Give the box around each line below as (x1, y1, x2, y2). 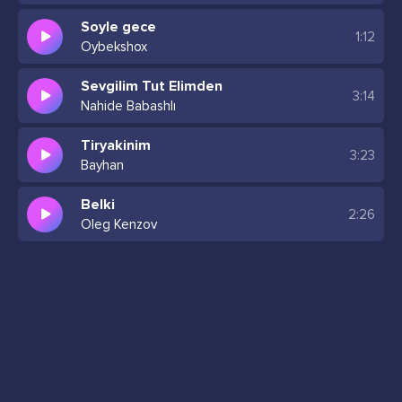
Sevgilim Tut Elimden (81, 77, 223, 95)
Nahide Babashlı (81, 98, 176, 114)
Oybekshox (81, 39, 147, 55)
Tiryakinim (81, 136, 151, 154)
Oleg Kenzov (81, 216, 157, 232)
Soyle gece (81, 18, 156, 36)
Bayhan (81, 157, 124, 173)
